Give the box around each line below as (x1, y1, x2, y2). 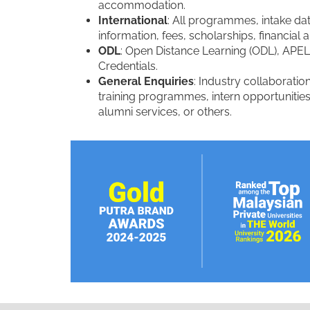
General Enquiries (98, 75, 194, 88)
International (98, 14, 167, 27)
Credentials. (98, 60, 158, 73)
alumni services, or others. (98, 105, 232, 118)
